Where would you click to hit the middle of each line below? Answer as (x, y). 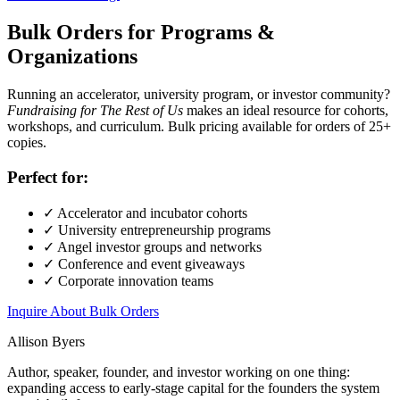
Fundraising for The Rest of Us (95, 111)
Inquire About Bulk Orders (83, 311)
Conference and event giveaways (150, 263)
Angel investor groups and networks (158, 246)
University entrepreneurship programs (162, 229)
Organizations (72, 57)
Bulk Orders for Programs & (141, 33)
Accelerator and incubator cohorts (151, 212)
